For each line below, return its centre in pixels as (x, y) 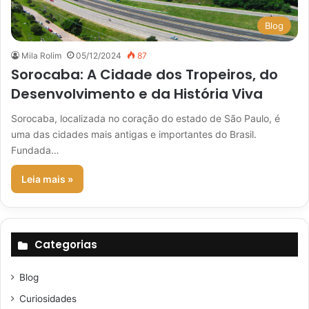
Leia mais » (47, 179)
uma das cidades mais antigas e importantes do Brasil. (134, 134)
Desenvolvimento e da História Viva (137, 94)
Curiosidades (48, 299)
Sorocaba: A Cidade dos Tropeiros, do (144, 75)
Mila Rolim (41, 56)
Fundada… (35, 150)
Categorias (66, 245)
